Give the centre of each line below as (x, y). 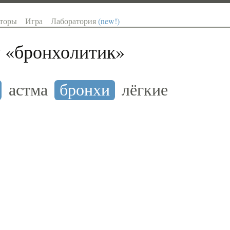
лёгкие (145, 89)
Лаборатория (75, 21)
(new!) (109, 21)
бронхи (84, 89)
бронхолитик (65, 52)
